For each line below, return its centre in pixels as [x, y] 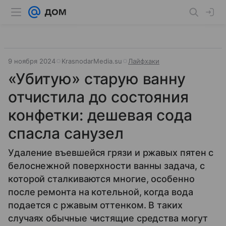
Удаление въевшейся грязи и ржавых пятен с [111, 153]
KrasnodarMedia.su [92, 61]
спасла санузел [66, 133]
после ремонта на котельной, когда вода [101, 192]
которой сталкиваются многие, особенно [101, 179]
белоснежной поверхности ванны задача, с [106, 166]
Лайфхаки [144, 61]
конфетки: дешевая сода [100, 115]
